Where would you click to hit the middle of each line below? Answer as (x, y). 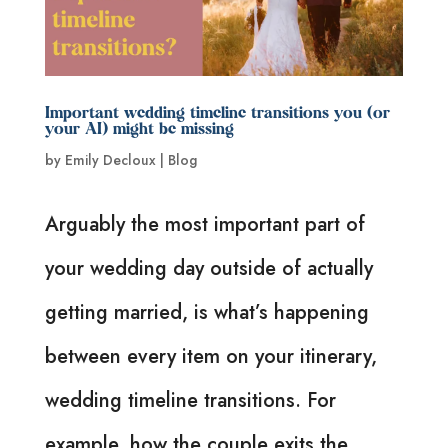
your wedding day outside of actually (208, 268)
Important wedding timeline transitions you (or (217, 113)
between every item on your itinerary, (210, 356)
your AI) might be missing (139, 129)
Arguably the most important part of (204, 224)
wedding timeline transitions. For (190, 400)
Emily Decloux (110, 159)
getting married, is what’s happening (206, 312)
